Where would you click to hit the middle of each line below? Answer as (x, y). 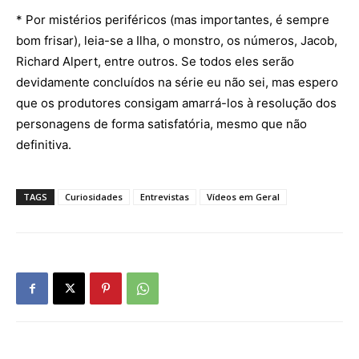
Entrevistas (165, 197)
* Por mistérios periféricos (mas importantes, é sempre (173, 20)
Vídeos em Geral (243, 197)
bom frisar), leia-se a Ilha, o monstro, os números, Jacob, (177, 40)
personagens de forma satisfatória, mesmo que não (161, 124)
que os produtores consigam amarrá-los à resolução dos (176, 103)
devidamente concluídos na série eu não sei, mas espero (177, 82)
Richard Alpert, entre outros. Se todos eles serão (155, 61)
